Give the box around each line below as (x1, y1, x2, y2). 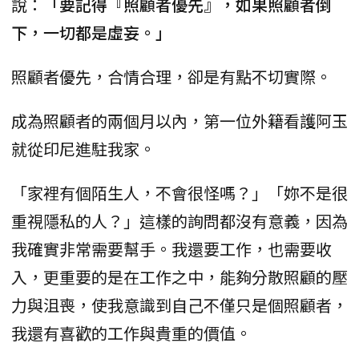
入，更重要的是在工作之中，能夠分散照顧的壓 (11, 264, 348, 288)
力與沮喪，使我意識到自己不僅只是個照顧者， (11, 292, 348, 317)
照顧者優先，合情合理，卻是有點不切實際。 (11, 64, 332, 88)
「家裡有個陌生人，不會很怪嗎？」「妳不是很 (11, 180, 348, 204)
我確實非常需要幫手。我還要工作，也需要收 (11, 236, 332, 260)
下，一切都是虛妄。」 (11, 20, 171, 44)
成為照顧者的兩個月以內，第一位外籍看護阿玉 (11, 108, 348, 132)
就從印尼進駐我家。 (11, 136, 155, 160)
